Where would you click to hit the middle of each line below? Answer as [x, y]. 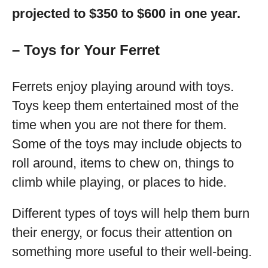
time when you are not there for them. [119, 125]
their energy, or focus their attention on [122, 232]
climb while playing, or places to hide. [119, 182]
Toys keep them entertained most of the [125, 106]
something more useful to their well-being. [132, 252]
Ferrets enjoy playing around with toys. [123, 86]
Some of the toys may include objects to [127, 144]
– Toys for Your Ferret [86, 50]
